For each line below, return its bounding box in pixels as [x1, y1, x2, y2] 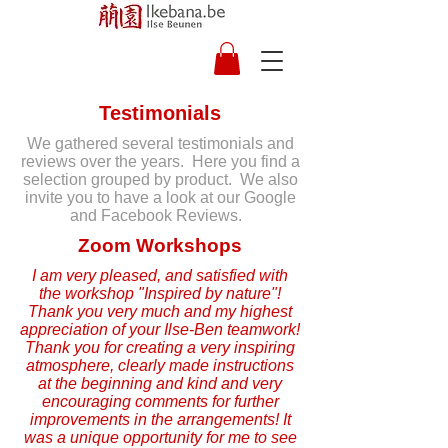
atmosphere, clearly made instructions [26, 357, 294, 375]
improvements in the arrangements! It [29, 411, 291, 429]
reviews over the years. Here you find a [20, 153, 300, 171]
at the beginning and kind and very [38, 375, 282, 393]
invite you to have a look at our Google [24, 189, 296, 207]
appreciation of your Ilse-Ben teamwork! [20, 321, 300, 339]
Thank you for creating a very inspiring [25, 339, 295, 357]
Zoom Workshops [78, 235, 242, 257]
